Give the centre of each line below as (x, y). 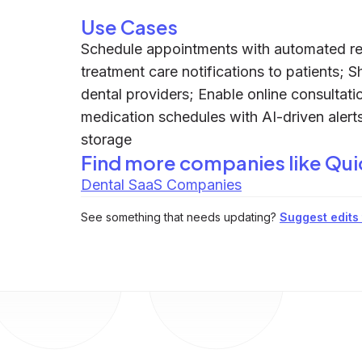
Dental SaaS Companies (161, 185)
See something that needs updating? (179, 217)
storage (106, 139)
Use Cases (129, 27)
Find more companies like (203, 162)
